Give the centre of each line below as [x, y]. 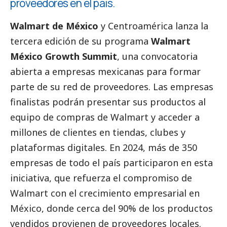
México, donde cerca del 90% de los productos [111, 208]
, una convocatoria [157, 56]
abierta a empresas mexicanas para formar [105, 71]
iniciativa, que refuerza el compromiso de [101, 178]
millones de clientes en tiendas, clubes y [98, 132]
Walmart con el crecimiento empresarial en [105, 193]
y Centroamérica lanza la [153, 26]
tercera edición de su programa [81, 41]
